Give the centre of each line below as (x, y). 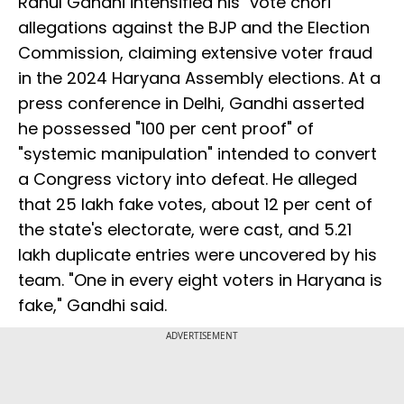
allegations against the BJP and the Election (194, 28)
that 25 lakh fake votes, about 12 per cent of (195, 205)
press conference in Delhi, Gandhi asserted (191, 104)
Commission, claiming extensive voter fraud (195, 53)
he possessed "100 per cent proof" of (166, 129)
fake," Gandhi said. (92, 306)
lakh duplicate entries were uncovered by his (197, 255)
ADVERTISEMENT (202, 336)
